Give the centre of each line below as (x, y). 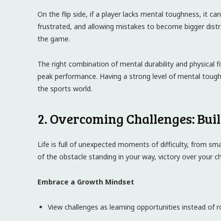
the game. (54, 39)
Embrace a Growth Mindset (86, 182)
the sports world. (65, 89)
